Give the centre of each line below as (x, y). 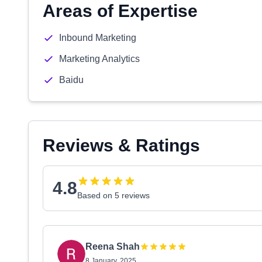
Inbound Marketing (98, 38)
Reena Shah (113, 247)
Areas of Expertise (120, 11)
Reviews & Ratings (121, 145)
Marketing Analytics (99, 59)
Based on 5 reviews (113, 195)
